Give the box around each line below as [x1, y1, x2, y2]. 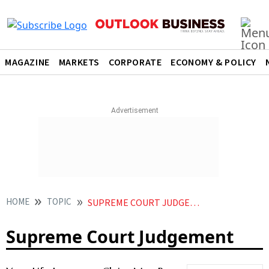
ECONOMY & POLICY [171, 56, 257, 69]
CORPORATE [109, 56, 162, 69]
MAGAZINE [5, 56, 50, 69]
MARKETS [58, 56, 100, 69]
